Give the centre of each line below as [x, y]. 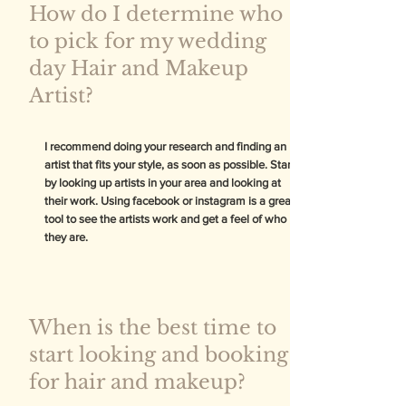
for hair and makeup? [137, 382]
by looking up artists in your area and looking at [163, 183]
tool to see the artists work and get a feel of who [165, 219]
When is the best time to [153, 328]
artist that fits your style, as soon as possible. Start [169, 164]
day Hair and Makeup [139, 68]
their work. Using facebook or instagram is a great [169, 201]
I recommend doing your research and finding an [165, 146]
